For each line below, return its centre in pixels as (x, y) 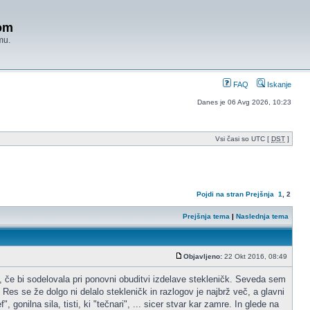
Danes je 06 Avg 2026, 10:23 (244, 102)
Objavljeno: (203, 256)
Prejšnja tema (206, 216)
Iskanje (278, 84)
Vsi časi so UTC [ (243, 139)
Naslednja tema (262, 216)
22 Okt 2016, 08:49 (256, 256)
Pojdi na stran (220, 194)
